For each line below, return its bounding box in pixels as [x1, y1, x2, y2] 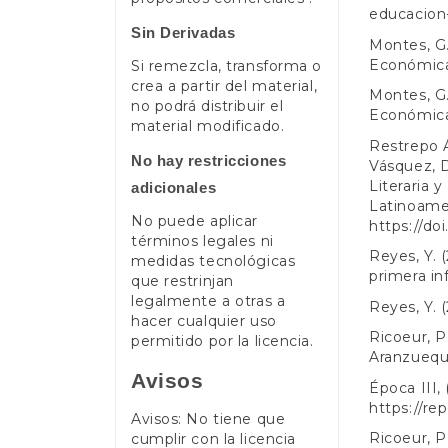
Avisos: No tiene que [131, 410, 286, 429]
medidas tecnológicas [131, 252, 296, 271]
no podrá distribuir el [131, 97, 284, 116]
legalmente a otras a [131, 292, 286, 311]
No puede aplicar [131, 212, 258, 231]
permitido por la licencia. [131, 332, 314, 351]
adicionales [131, 178, 217, 196]
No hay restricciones [131, 151, 287, 169]
